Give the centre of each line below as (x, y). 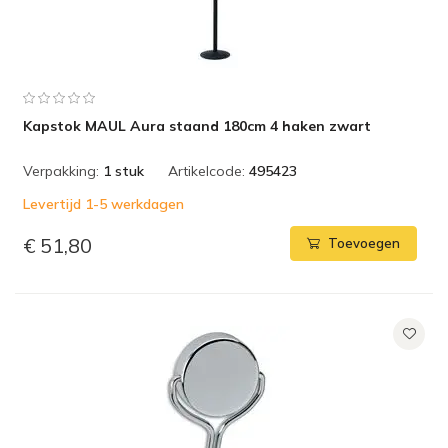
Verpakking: (61, 171)
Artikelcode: (206, 171)
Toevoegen (364, 243)
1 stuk (123, 171)
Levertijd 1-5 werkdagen (103, 204)
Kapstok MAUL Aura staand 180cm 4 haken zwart (197, 126)
